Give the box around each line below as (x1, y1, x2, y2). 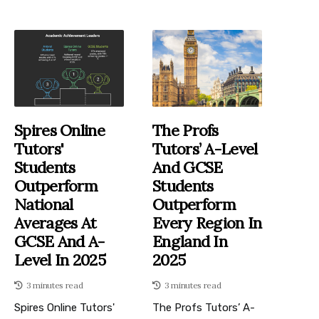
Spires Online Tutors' (14, 300, 115, 314)
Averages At (14, 212, 97, 233)
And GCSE (152, 157, 223, 177)
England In (152, 231, 228, 251)
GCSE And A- (14, 231, 105, 251)
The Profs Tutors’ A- (152, 300, 255, 314)
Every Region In (152, 212, 262, 233)
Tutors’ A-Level (152, 138, 258, 159)
